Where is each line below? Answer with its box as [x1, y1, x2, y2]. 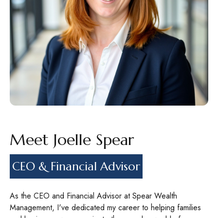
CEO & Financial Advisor [12, 159, 140, 174]
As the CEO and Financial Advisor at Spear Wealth [10, 190, 177, 201]
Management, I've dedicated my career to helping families [10, 202, 201, 213]
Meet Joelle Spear [10, 130, 134, 149]
